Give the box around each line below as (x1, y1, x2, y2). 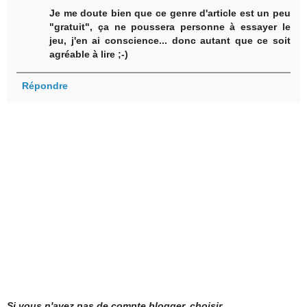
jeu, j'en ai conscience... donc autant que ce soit (49, 35, 291, 47)
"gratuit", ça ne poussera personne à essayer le (49, 21, 291, 33)
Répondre (21, 79, 68, 91)
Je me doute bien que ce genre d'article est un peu (49, 8, 291, 19)
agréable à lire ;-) (49, 49, 129, 60)
